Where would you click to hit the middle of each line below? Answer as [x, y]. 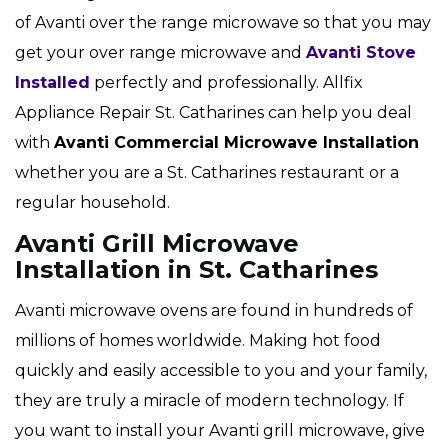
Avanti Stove [361, 53]
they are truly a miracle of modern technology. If [209, 401]
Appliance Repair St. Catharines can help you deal [213, 113]
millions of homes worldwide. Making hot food [198, 341]
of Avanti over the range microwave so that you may [223, 23]
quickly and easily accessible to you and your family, [221, 371]
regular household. [92, 203]
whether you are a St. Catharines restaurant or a [207, 173]
